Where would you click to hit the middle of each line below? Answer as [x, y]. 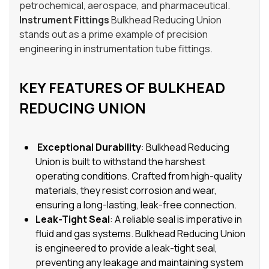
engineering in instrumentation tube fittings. [116, 48]
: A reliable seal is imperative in [176, 219]
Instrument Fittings [64, 20]
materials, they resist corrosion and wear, [126, 190]
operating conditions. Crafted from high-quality [139, 176]
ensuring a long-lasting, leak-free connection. [136, 204]
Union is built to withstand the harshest [121, 161]
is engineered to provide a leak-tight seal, [127, 248]
